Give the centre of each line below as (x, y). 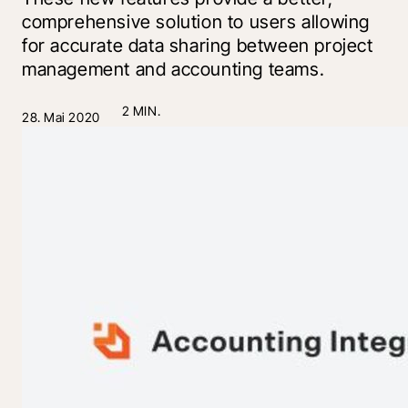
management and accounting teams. (173, 70)
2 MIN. (141, 111)
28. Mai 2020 (61, 117)
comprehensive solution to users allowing (196, 22)
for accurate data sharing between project (198, 46)
